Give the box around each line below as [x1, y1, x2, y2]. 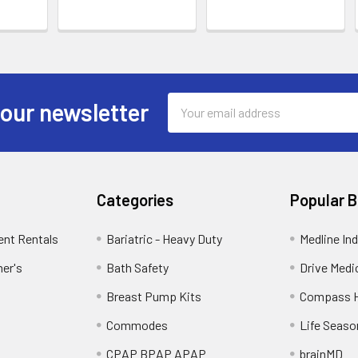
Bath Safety [106, 259, 169, 275]
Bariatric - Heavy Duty [106, 230, 223, 246]
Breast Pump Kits [106, 288, 202, 304]
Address [167, 113, 212, 129]
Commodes [106, 316, 169, 332]
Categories [97, 189, 174, 209]
